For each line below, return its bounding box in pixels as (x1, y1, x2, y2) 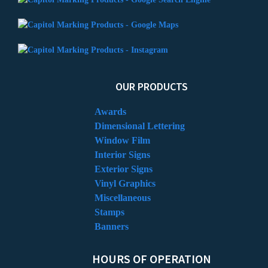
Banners (95, 221, 129, 232)
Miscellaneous (95, 193, 151, 203)
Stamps (95, 207, 125, 218)
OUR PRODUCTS (115, 80, 188, 94)
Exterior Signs (95, 164, 153, 175)
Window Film (95, 135, 151, 146)
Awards (95, 106, 127, 117)
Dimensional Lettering (95, 121, 185, 132)
